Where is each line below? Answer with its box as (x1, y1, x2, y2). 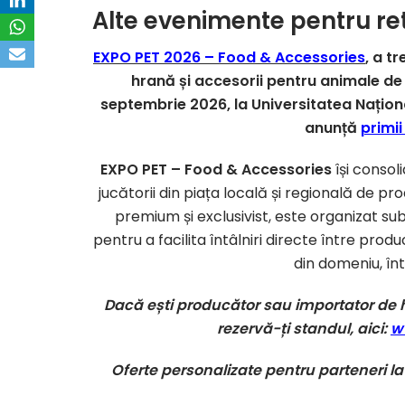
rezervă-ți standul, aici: (217, 317, 391, 339)
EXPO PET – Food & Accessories (99, 158, 335, 180)
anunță (304, 117, 361, 138)
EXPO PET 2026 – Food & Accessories (93, 46, 365, 68)
